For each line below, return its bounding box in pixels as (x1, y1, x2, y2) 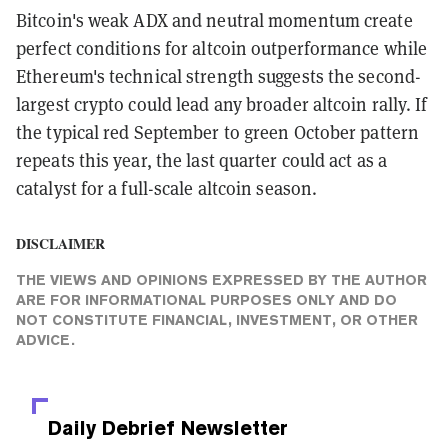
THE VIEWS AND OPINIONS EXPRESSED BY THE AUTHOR (16, 272, 427, 288)
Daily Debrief (48, 416, 175, 440)
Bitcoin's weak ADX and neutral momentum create (16, 8, 413, 32)
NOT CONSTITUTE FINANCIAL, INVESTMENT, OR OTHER (16, 312, 418, 328)
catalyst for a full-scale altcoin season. (16, 176, 318, 200)
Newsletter (175, 416, 288, 440)
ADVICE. (16, 332, 75, 348)
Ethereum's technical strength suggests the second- (16, 64, 422, 88)
